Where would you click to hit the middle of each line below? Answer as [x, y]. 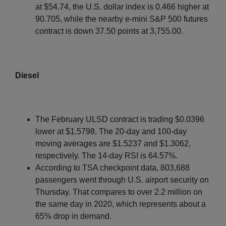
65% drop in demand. [73, 216]
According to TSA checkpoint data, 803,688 [112, 167]
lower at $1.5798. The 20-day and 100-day [111, 131]
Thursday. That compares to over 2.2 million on [119, 192]
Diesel [27, 75]
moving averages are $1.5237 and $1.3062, [113, 143]
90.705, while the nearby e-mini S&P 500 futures [122, 19]
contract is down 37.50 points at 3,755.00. [109, 31]
